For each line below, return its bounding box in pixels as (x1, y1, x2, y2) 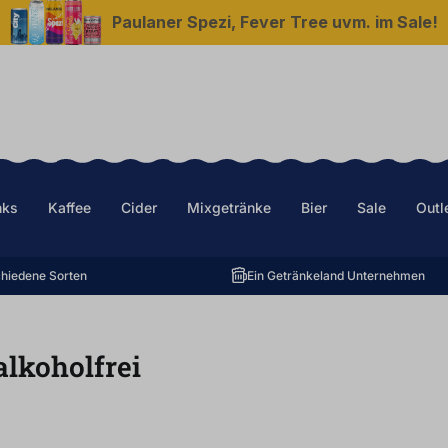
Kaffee (48, 199, 91, 216)
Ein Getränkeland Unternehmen (247, 268, 425, 283)
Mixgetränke (187, 199, 271, 216)
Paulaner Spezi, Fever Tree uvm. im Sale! (112, 12, 439, 32)
